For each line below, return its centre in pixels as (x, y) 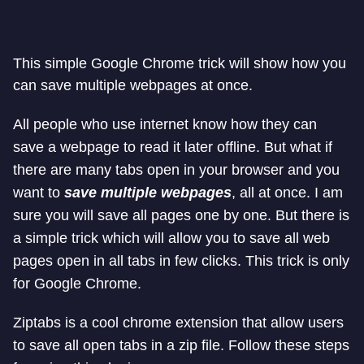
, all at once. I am (287, 193)
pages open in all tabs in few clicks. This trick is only (181, 261)
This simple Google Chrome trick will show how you (180, 64)
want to (39, 193)
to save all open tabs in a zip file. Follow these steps (181, 346)
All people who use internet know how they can (165, 125)
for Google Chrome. (77, 284)
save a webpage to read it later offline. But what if (173, 147)
